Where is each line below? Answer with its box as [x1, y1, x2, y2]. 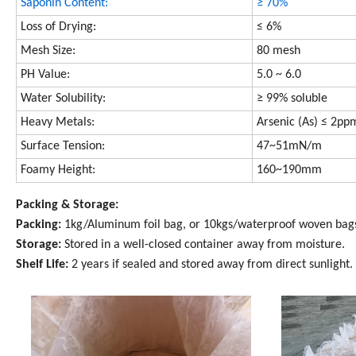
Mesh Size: [21, 44, 75, 57]
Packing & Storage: [16, 198, 118, 211]
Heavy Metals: [21, 115, 95, 129]
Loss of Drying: [21, 20, 99, 33]
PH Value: [21, 68, 70, 81]
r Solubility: [48, 91, 106, 105]
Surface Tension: [21, 139, 105, 153]
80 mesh [257, 44, 300, 57]
